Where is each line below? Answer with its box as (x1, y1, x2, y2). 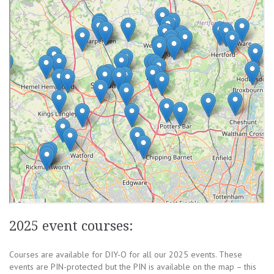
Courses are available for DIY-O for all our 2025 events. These (9, 249, 242, 261)
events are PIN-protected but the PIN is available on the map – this (9, 261, 256, 273)
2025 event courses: (9, 218, 133, 234)
